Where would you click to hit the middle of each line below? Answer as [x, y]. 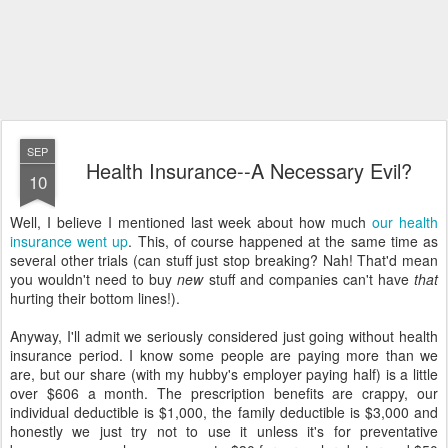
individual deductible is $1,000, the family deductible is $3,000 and [224, 412]
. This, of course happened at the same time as [283, 241]
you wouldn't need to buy [91, 279]
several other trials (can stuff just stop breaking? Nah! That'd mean [224, 260]
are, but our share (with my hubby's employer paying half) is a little [224, 374]
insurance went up [69, 241]
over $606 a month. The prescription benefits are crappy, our [224, 393]
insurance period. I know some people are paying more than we [224, 355]
